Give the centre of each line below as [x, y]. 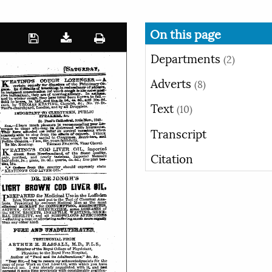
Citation [172, 158]
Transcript [178, 133]
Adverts [172, 82]
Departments [187, 57]
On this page [185, 34]
